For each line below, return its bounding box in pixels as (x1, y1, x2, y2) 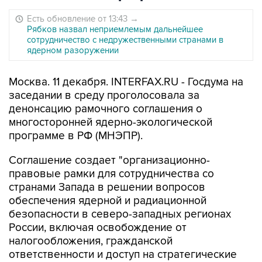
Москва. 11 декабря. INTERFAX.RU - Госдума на (9, 75, 243, 89)
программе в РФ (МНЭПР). (9, 129, 143, 143)
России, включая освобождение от (9, 221, 187, 235)
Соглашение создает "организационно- (9, 154, 210, 167)
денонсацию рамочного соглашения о (9, 102, 202, 116)
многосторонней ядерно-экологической (9, 116, 212, 129)
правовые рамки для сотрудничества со (9, 167, 214, 181)
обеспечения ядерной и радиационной (9, 194, 206, 208)
